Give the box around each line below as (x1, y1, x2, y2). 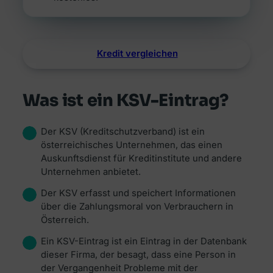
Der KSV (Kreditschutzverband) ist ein (40, 126, 205, 137)
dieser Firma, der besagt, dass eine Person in (40, 249, 236, 260)
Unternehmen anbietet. (40, 166, 141, 177)
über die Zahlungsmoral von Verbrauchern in (40, 200, 233, 212)
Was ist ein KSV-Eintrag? (22, 90, 229, 112)
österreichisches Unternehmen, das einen (40, 139, 222, 151)
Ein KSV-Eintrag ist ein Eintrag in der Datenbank (40, 235, 247, 247)
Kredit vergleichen (96, 48, 178, 59)
